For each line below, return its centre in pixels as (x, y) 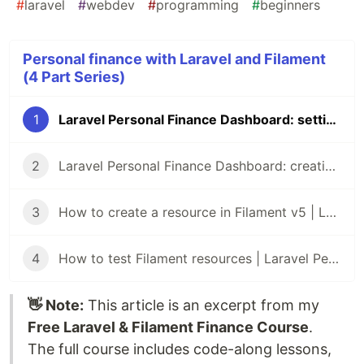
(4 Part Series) (74, 76)
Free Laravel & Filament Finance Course (168, 327)
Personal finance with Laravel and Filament (174, 58)
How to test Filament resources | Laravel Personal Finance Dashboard (334, 258)
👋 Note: (56, 305)
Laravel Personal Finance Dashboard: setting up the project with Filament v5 (331, 119)
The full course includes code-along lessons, (180, 349)
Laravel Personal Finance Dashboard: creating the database (330, 165)
